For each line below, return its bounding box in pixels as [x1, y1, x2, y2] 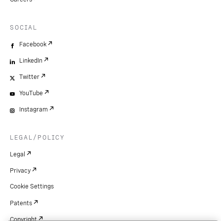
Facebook [19, 40, 46, 48]
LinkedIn [19, 57, 42, 64]
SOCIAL [10, 24, 37, 31]
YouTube [19, 89, 43, 97]
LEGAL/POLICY [10, 134, 65, 141]
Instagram [19, 106, 48, 113]
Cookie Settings [10, 183, 54, 190]
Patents [10, 199, 32, 207]
